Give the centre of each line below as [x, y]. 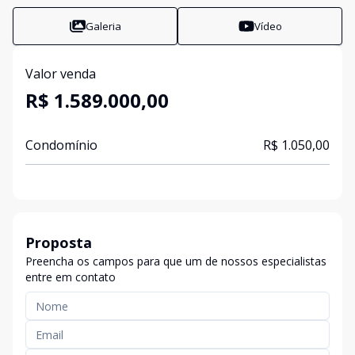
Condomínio [61, 145]
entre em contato [71, 277]
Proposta [59, 242]
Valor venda [61, 74]
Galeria [103, 26]
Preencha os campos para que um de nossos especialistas [176, 261]
